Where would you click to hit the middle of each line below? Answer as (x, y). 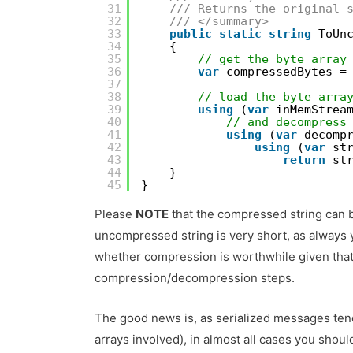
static (241, 34)
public (191, 34)
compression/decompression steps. (195, 278)
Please (115, 214)
